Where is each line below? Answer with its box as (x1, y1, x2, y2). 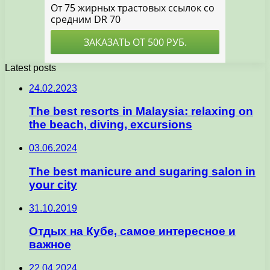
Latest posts (5, 62, 56, 73)
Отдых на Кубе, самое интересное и (29, 225, 236, 238)
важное (29, 238, 71, 251)
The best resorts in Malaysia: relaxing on (29, 105, 253, 118)
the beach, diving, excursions (29, 118, 192, 131)
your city (29, 178, 77, 191)
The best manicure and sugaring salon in (29, 165, 256, 178)
